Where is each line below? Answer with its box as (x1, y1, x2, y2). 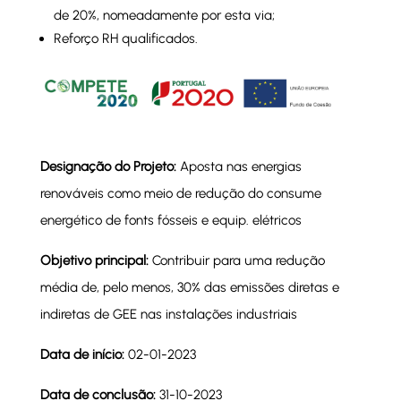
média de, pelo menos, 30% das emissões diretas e (39, 278, 339, 295)
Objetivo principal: (39, 252, 149, 269)
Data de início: (39, 346, 128, 363)
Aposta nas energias (179, 158, 302, 175)
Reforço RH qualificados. (53, 30, 198, 47)
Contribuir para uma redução (148, 252, 325, 269)
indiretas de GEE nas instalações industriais (39, 305, 297, 322)
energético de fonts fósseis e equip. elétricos (39, 211, 302, 228)
